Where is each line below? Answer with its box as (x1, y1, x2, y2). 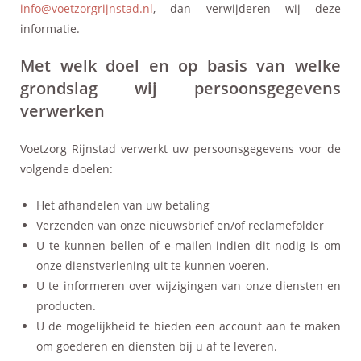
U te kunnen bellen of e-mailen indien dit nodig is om (36, 237, 341, 253)
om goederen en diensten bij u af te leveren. (36, 338, 277, 354)
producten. (36, 297, 96, 313)
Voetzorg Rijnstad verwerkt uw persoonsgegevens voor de (20, 140, 341, 156)
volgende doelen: (20, 160, 113, 176)
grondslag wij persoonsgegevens (20, 77, 341, 99)
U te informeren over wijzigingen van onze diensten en (36, 277, 341, 293)
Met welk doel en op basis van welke (20, 54, 341, 77)
